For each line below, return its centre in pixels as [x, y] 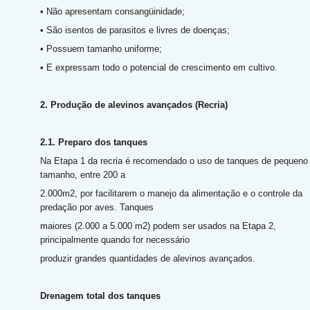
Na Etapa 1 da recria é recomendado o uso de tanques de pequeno [174, 161]
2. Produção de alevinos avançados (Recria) [135, 105]
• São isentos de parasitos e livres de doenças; [136, 30]
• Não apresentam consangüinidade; [113, 11]
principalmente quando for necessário [116, 240]
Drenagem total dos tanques [103, 296]
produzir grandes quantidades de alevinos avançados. [149, 258]
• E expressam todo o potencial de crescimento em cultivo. [161, 67]
